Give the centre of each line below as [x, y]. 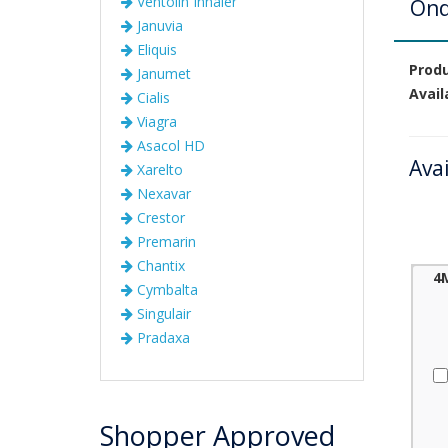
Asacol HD [169, 145]
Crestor [159, 217]
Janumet [162, 73]
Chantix [159, 265]
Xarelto [158, 169]
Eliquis [155, 49]
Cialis [151, 97]
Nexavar [162, 193]
